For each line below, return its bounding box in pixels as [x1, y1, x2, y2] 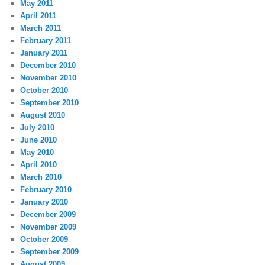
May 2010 [20, 147, 54, 157]
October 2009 [20, 234, 69, 244]
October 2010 [20, 85, 69, 95]
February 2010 [20, 185, 72, 194]
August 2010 [20, 110, 66, 119]
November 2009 [20, 222, 77, 231]
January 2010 [20, 197, 69, 206]
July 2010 [20, 122, 55, 132]
